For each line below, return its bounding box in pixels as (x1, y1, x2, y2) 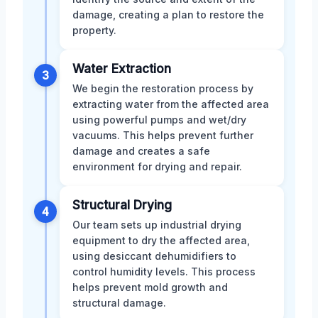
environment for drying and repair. (72, 160, 242, 172)
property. (72, 23, 116, 36)
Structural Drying (72, 197, 172, 212)
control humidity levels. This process (72, 265, 256, 278)
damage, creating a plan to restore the (72, 8, 264, 21)
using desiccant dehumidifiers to (72, 249, 236, 262)
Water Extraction (72, 61, 171, 76)
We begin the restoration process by (72, 82, 253, 94)
